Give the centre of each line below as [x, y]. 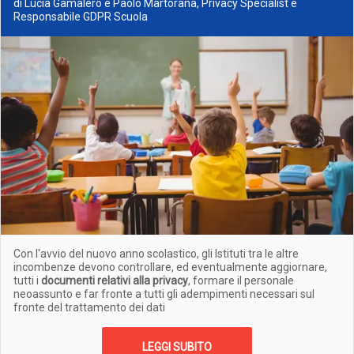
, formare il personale [241, 281]
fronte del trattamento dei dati [89, 307]
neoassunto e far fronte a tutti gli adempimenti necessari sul [164, 294]
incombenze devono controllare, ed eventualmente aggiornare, [170, 267]
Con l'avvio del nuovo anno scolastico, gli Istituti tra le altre [156, 254]
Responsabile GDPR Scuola [81, 17]
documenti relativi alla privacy [115, 281]
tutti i [27, 281]
